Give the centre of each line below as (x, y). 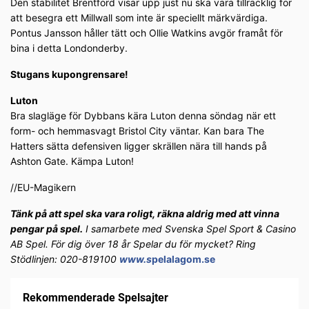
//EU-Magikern (43, 188)
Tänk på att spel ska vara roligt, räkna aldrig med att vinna (145, 214)
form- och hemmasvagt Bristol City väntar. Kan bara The (137, 131)
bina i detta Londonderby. (69, 48)
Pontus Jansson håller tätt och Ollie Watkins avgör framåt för (147, 33)
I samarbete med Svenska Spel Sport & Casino (189, 229)
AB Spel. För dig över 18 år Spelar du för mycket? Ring (133, 244)
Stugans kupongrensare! (69, 74)
